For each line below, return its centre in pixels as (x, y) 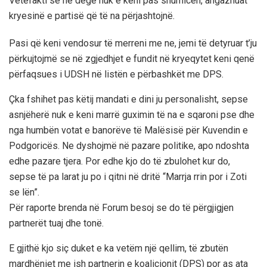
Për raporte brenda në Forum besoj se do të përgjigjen (121, 208)
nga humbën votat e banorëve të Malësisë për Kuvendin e (128, 131)
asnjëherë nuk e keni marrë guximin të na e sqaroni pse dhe (132, 115)
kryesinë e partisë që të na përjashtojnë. (92, 16)
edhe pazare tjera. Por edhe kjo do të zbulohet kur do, (119, 162)
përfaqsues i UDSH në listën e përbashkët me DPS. (116, 74)
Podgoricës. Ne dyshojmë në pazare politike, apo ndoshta (129, 146)
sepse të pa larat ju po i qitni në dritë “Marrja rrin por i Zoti (128, 177)
